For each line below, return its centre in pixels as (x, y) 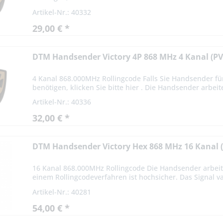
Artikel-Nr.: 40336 (62, 102)
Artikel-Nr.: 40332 (62, 12)
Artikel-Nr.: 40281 (62, 192)
